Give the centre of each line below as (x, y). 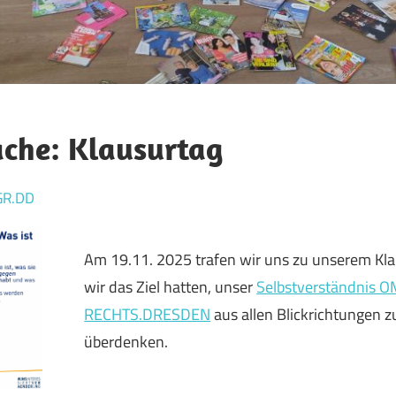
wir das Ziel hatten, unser (171, 286)
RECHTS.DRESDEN (148, 314)
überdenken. (126, 341)
